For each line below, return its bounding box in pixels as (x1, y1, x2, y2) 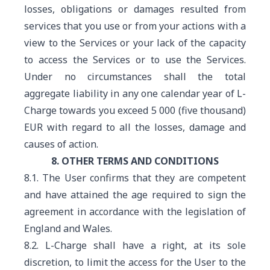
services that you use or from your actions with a (24, 19, 246, 33)
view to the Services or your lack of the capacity (24, 36, 246, 49)
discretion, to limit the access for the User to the (24, 256, 246, 269)
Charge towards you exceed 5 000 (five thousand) (24, 104, 246, 117)
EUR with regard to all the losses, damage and (24, 121, 246, 134)
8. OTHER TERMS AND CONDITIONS (51, 154, 219, 168)
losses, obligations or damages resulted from (24, 2, 246, 16)
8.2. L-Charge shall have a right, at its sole (24, 239, 246, 252)
